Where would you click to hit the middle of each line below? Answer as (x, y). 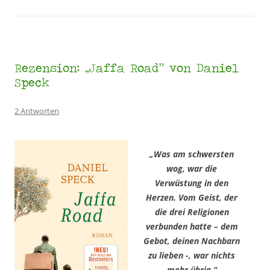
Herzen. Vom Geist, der (192, 197)
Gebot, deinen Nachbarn (192, 240)
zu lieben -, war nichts (192, 255)
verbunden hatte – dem (192, 226)
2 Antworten (37, 111)
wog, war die (192, 168)
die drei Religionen (192, 212)
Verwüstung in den (192, 183)
